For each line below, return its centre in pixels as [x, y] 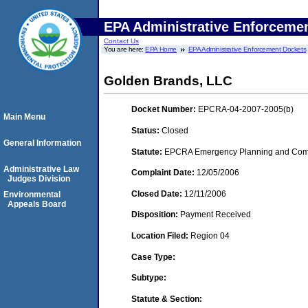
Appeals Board [37, 204]
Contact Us [121, 41]
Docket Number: [165, 110]
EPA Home [161, 49]
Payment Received [216, 215]
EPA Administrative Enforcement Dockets [247, 49]
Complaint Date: [164, 173]
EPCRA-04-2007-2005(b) [246, 110]
